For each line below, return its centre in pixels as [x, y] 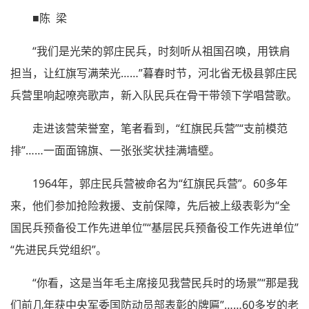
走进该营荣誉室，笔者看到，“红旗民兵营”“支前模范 [160, 128]
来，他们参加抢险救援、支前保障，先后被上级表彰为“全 [150, 205]
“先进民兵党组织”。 [59, 249]
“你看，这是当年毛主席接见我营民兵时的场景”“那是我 [166, 282]
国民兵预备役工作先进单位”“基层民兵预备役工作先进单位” [154, 227]
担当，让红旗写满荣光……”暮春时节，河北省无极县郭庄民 [154, 73]
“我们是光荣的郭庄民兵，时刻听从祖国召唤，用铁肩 [161, 51]
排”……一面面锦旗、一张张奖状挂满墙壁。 [115, 150]
